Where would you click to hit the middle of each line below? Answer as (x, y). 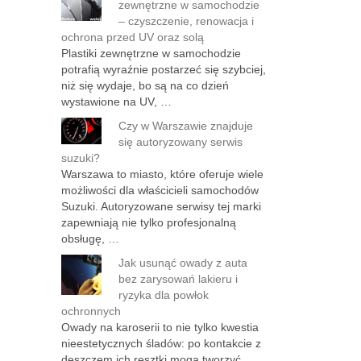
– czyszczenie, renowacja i (186, 21)
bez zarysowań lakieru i (178, 279)
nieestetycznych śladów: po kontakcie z (161, 343)
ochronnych (91, 311)
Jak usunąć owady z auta (183, 263)
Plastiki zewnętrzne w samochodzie (151, 53)
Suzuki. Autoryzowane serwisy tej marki (161, 206)
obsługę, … (90, 239)
